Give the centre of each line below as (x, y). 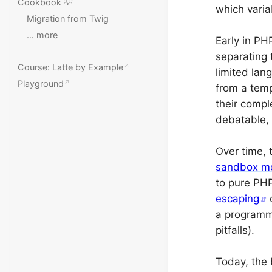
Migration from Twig (67, 19)
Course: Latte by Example (71, 67)
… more (42, 35)
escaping (237, 199)
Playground (41, 84)
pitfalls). (235, 230)
